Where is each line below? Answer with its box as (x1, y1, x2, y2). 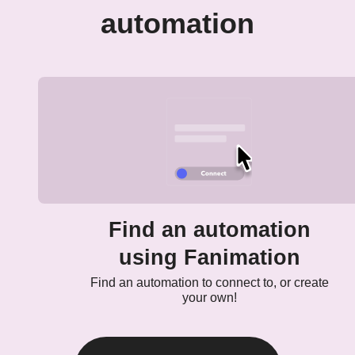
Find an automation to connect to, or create (90, 276, 329, 290)
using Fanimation (118, 246, 300, 270)
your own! (181, 291, 237, 305)
